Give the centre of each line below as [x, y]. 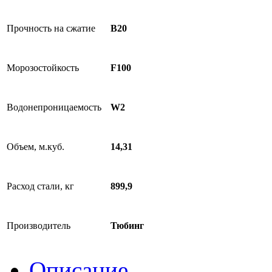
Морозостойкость [43, 68]
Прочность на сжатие [51, 28]
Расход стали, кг [40, 186]
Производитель [39, 226]
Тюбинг [127, 226]
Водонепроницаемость [54, 107]
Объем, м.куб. [36, 147]
